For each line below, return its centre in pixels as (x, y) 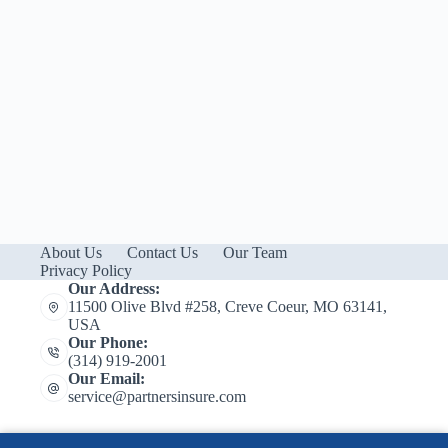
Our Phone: (107, 342)
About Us (71, 252)
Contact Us (162, 252)
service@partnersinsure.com (156, 396)
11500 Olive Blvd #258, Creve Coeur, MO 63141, (227, 306)
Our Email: (106, 378)
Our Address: (113, 288)
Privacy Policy (86, 270)
